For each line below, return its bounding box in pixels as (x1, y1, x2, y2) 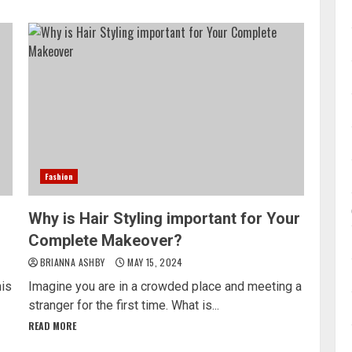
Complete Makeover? (27, 230, 182, 250)
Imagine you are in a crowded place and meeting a (27, 278, 302, 294)
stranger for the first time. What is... (27, 297, 219, 313)
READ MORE (27, 318, 76, 332)
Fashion (44, 170, 74, 182)
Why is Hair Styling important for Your (27, 208, 300, 228)
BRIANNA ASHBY (39, 255, 108, 269)
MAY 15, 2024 (125, 255, 183, 269)
